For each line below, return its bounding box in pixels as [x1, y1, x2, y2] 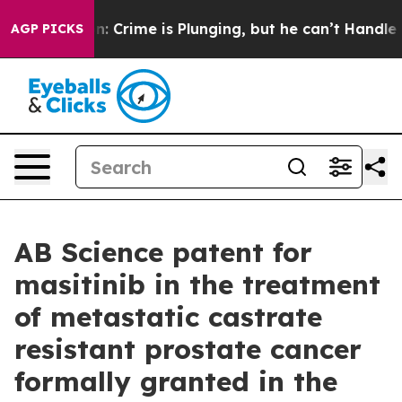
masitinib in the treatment [14, 267, 380, 301]
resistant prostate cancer [14, 332, 362, 366]
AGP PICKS [11, 21, 83, 37]
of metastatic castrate [14, 300, 322, 334]
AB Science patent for [14, 235, 312, 269]
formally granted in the [14, 364, 337, 398]
